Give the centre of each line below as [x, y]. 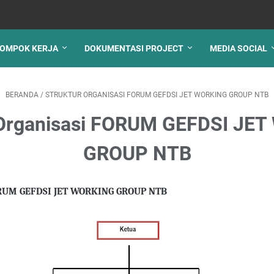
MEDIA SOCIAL [239, 48]
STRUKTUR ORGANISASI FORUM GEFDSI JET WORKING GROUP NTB [157, 95]
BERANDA [22, 95]
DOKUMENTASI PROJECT [134, 48]
